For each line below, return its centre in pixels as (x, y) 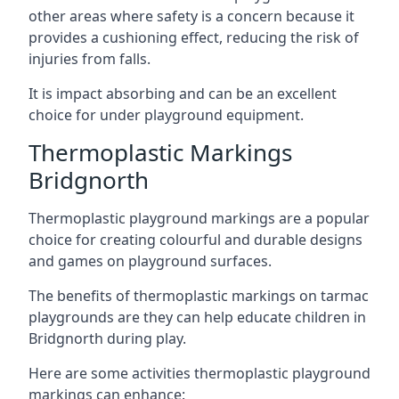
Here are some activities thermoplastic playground (199, 373)
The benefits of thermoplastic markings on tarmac (199, 296)
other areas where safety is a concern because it (191, 16)
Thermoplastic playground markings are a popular (199, 218)
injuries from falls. (90, 59)
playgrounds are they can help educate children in (197, 317)
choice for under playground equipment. (166, 115)
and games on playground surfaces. (150, 261)
